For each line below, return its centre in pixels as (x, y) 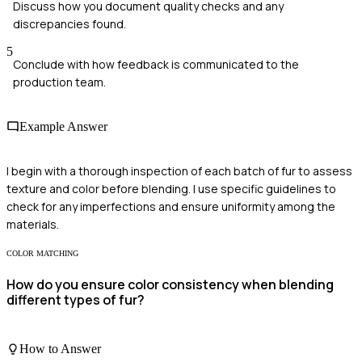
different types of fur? (76, 299)
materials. (33, 225)
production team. (59, 82)
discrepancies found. (69, 23)
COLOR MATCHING (42, 254)
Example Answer (63, 126)
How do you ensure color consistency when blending (170, 284)
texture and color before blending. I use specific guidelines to (171, 189)
